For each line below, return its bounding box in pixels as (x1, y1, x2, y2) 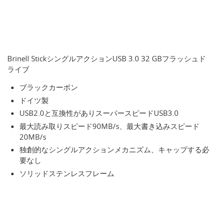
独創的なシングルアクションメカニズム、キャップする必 (19, 145, 209, 155)
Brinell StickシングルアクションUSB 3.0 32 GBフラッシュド (7, 54, 206, 64)
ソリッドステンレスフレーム (19, 168, 114, 178)
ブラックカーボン (19, 82, 78, 92)
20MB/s (19, 131, 46, 142)
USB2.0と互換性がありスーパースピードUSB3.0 (19, 108, 179, 118)
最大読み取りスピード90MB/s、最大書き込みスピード (19, 121, 200, 131)
